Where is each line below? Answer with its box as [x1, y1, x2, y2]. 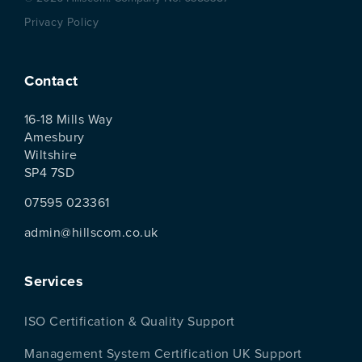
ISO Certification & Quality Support [24, 312, 235, 330]
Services [24, 271, 84, 292]
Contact [24, 70, 78, 91]
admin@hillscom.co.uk [24, 223, 158, 241]
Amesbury [24, 128, 85, 145]
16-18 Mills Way [24, 110, 113, 128]
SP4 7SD [24, 163, 75, 181]
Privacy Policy [24, 14, 99, 30]
